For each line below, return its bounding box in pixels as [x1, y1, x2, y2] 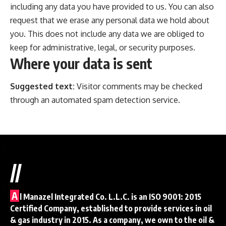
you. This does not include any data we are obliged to [10, 29, 204, 39]
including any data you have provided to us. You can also [10, 2, 214, 12]
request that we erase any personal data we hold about [10, 15, 209, 26]
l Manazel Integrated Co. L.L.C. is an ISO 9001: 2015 [20, 191, 201, 202]
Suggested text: [10, 81, 77, 91]
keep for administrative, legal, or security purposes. [10, 42, 195, 53]
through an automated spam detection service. [10, 94, 180, 105]
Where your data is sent [10, 54, 152, 73]
